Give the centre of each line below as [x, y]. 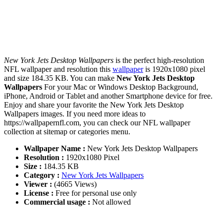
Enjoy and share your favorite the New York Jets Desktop [94, 105]
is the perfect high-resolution [159, 60]
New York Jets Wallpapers [103, 175]
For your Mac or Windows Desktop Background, [120, 87]
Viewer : [38, 184]
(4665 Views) [74, 184]
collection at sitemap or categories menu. [67, 132]
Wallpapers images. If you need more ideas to [75, 114]
